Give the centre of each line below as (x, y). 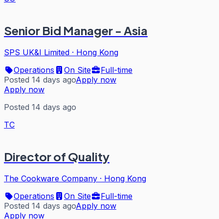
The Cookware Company (51, 178)
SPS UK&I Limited (37, 52)
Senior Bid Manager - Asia (76, 31)
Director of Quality (57, 156)
